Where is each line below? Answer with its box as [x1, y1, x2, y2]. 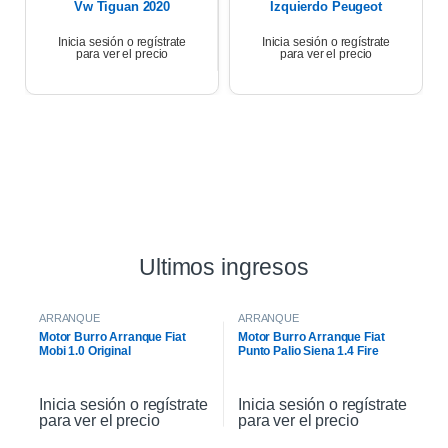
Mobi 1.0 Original [39, 344, 131, 359]
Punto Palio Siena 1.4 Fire [238, 344, 379, 359]
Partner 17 [295, 15, 357, 31]
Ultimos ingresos [139, 254, 309, 281]
